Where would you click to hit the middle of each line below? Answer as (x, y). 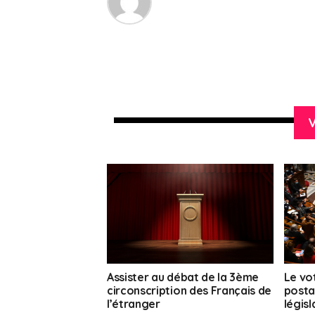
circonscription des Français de (189, 291)
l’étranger (134, 304)
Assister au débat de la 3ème (183, 277)
